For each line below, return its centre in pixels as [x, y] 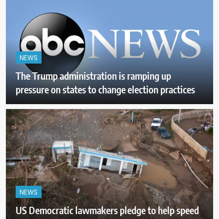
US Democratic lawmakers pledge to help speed [107, 210]
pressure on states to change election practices [105, 89]
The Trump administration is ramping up [93, 75]
